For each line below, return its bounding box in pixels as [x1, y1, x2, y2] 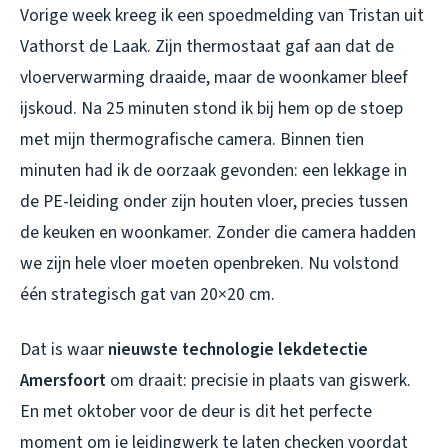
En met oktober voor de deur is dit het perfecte [20, 399, 372, 425]
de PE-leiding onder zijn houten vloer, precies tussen [20, 189, 408, 215]
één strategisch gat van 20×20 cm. [20, 282, 275, 308]
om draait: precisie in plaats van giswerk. [106, 368, 411, 394]
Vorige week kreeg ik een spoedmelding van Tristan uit [20, 3, 424, 29]
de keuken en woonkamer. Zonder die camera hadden [20, 220, 416, 246]
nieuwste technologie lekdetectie [108, 337, 368, 363]
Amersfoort [20, 368, 106, 394]
